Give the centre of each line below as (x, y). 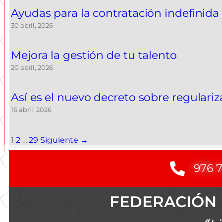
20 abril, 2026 (32, 68)
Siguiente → (64, 140)
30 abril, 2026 (32, 26)
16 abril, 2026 (31, 110)
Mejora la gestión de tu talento (94, 55)
